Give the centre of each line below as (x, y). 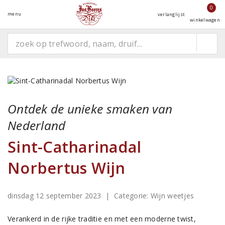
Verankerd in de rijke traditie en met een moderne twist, (102, 219)
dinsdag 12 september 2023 (55, 196)
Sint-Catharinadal (75, 147)
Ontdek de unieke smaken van (90, 109)
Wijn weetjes (172, 196)
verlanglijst (171, 14)
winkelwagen (205, 20)
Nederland (37, 125)
